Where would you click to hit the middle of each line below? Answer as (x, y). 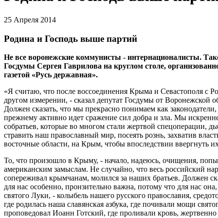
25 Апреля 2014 (30, 19)
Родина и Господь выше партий (71, 38)
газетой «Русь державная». (51, 75)
